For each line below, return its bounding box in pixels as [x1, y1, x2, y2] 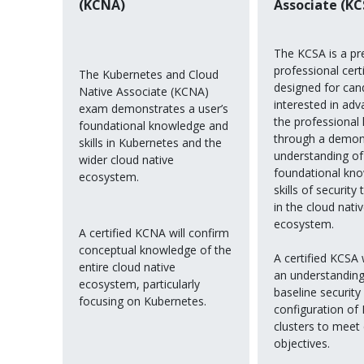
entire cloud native [79, 258, 175, 275]
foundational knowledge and [79, 118, 228, 134]
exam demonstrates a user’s [79, 101, 228, 117]
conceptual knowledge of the [79, 241, 232, 258]
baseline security [274, 284, 361, 301]
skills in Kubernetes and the [79, 135, 222, 151]
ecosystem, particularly [79, 275, 200, 292]
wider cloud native [79, 152, 174, 168]
